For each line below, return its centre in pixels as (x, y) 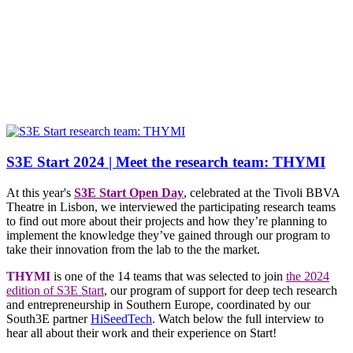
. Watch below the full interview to (238, 318)
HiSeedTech (121, 318)
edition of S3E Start (55, 290)
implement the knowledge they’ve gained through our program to (168, 235)
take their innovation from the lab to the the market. (133, 249)
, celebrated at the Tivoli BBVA (262, 192)
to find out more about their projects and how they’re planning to (167, 221)
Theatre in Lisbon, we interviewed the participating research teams (171, 206)
